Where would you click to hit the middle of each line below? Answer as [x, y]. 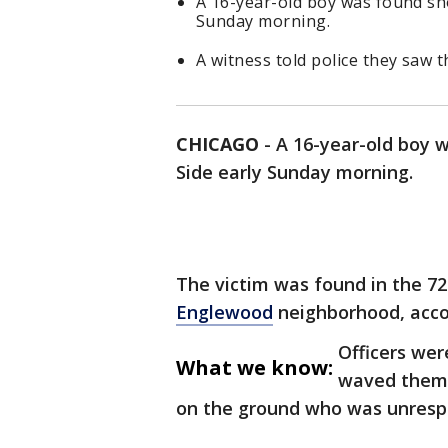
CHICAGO [217, 144]
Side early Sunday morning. [294, 172]
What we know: [254, 368]
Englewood [224, 312]
